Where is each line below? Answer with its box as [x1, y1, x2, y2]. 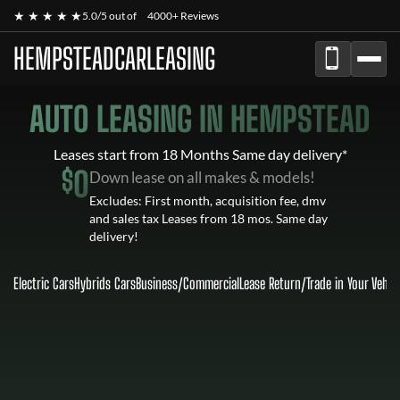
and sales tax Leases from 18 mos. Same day [89, 211, 328, 226]
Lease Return [239, 274, 301, 293]
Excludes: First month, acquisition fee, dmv [89, 193, 326, 208]
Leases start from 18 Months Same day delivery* [53, 146, 347, 162]
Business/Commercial [136, 274, 239, 293]
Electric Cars [13, 274, 74, 293]
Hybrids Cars [74, 274, 136, 293]
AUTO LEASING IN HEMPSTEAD [29, 99, 371, 139]
